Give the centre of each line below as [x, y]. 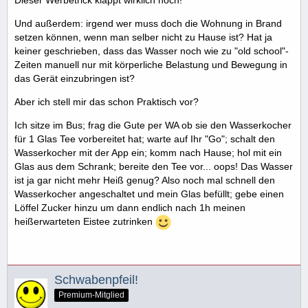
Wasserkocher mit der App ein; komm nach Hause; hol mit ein [148, 152]
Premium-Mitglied [91, 295]
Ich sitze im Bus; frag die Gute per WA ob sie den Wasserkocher [153, 125]
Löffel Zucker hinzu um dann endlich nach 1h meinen [130, 207]
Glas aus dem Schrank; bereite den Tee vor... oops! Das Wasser [154, 166]
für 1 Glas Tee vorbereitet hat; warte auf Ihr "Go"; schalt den [145, 139]
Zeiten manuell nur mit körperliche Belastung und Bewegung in [151, 64]
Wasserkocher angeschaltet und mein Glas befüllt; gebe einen [149, 194]
